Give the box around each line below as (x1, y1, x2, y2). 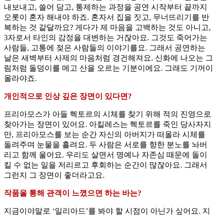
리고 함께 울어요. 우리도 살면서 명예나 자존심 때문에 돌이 (4, 151, 207, 159)
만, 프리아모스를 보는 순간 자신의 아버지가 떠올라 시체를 (4, 130, 205, 139)
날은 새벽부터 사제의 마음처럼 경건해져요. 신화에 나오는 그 (4, 54, 213, 62)
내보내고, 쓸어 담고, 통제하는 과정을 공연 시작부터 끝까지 (4, 3, 207, 12)
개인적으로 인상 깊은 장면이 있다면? (4, 92, 132, 101)
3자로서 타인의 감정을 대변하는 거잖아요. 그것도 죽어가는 (4, 33, 207, 42)
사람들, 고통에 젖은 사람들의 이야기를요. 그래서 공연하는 (4, 44, 205, 52)
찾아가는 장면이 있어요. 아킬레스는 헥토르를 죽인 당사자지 (4, 120, 211, 129)
